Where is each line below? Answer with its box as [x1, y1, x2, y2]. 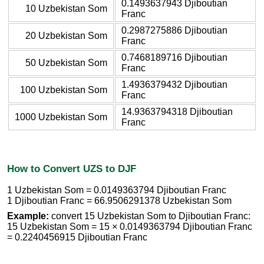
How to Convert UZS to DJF [7, 162, 136, 174]
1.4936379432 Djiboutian [121, 79, 227, 90]
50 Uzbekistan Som [25, 57, 107, 68]
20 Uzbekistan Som [25, 30, 107, 41]
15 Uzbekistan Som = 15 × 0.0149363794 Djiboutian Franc [7, 222, 252, 232]
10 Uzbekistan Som [25, 3, 107, 14]
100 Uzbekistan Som [20, 84, 107, 95]
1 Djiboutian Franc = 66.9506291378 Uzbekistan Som [7, 196, 232, 206]
